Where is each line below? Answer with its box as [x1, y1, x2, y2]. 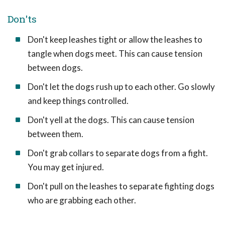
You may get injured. [28, 162, 104, 172]
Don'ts [8, 13, 37, 25]
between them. [28, 129, 83, 139]
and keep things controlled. [28, 95, 129, 106]
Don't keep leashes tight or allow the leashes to [28, 34, 202, 45]
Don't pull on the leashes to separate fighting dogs [28, 181, 214, 191]
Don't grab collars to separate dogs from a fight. [28, 148, 208, 158]
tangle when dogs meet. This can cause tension [28, 48, 202, 59]
